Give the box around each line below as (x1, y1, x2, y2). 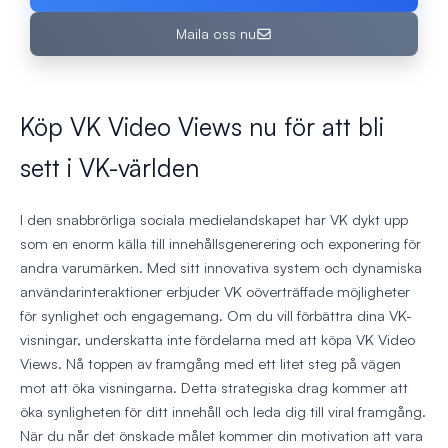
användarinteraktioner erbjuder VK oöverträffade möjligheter (20, 282, 410, 302)
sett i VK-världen (20, 152, 199, 184)
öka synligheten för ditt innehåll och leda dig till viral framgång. (20, 402, 426, 422)
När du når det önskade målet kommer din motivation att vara (20, 426, 423, 446)
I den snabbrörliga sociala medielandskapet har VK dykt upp (20, 210, 408, 230)
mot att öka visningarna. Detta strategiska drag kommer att (20, 378, 408, 398)
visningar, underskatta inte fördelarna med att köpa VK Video (20, 330, 415, 350)
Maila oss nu (175, 25, 256, 43)
